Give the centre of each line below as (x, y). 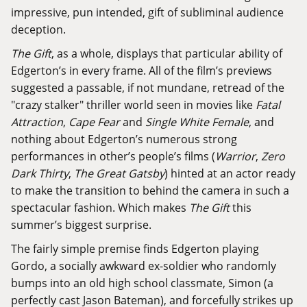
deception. (38, 29)
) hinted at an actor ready (230, 173)
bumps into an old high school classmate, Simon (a (142, 283)
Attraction (37, 122)
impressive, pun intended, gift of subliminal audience (147, 12)
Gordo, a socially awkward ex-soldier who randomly (144, 266)
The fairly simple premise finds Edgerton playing (135, 249)
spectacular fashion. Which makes (100, 208)
